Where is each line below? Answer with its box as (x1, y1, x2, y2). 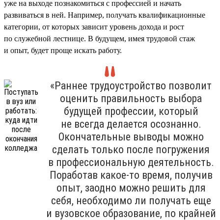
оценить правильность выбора (60, 92, 202, 105)
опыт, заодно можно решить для (56, 181, 206, 194)
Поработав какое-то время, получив (49, 168, 213, 181)
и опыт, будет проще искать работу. (4, 46, 122, 55)
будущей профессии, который (63, 105, 198, 117)
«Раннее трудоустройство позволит (50, 79, 212, 92)
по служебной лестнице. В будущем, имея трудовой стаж (4, 34, 195, 43)
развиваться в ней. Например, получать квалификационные (4, 10, 205, 19)
